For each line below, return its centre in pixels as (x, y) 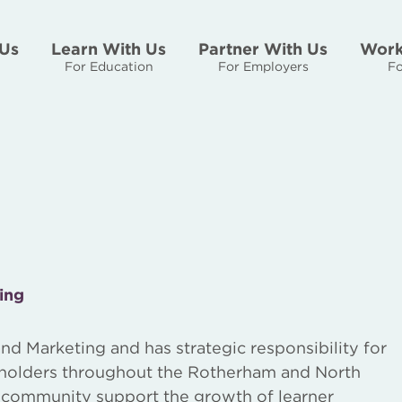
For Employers (263, 66)
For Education (109, 66)
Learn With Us (109, 49)
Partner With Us (263, 49)
